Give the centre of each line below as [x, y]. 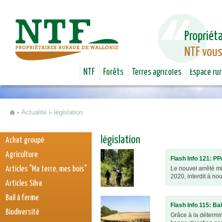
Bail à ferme [22, 198]
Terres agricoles [157, 72]
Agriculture [22, 155]
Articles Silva [24, 184]
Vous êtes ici [30, 120]
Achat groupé [25, 140]
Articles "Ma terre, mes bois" [46, 169]
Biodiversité [22, 212]
